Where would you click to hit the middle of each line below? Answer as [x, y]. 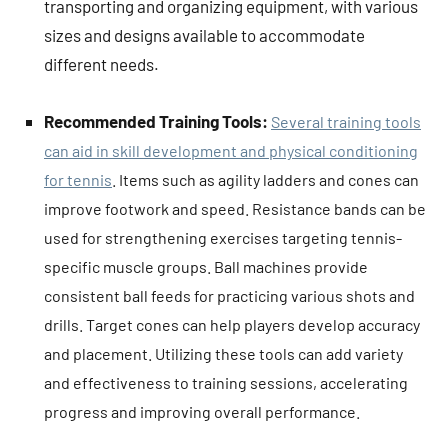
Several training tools [346, 121]
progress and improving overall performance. [202, 411]
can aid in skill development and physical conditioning [231, 150]
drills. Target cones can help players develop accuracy [232, 324]
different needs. [101, 63]
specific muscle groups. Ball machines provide [206, 266]
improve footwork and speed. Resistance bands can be [235, 208]
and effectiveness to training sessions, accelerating [226, 382]
